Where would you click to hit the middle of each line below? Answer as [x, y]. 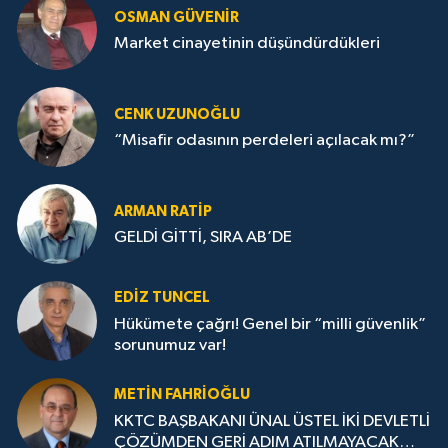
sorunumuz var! [170, 345]
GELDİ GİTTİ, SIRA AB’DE [203, 237]
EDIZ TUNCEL [162, 298]
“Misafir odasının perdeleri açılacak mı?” [264, 140]
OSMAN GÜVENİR [176, 17]
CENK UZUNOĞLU [177, 114]
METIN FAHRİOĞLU [182, 395]
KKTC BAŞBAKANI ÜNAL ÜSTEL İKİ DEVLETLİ [272, 421]
